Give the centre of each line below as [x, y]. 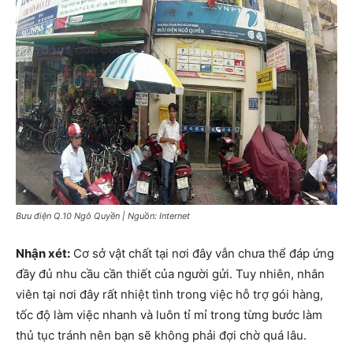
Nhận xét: [43, 253]
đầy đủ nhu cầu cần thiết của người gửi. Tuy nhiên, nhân [170, 273]
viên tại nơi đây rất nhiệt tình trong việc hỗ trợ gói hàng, [169, 294]
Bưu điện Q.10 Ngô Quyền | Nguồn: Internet [103, 216]
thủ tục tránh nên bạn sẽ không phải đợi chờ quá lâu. [161, 335]
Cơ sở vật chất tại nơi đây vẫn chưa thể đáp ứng [202, 253]
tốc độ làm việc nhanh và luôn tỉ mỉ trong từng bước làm [169, 314]
